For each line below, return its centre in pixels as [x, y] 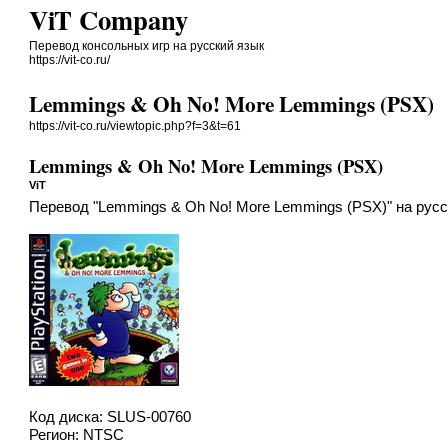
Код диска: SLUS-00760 [110, 416]
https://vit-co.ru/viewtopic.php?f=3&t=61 [135, 126]
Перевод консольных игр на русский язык [147, 46]
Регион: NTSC [77, 434]
